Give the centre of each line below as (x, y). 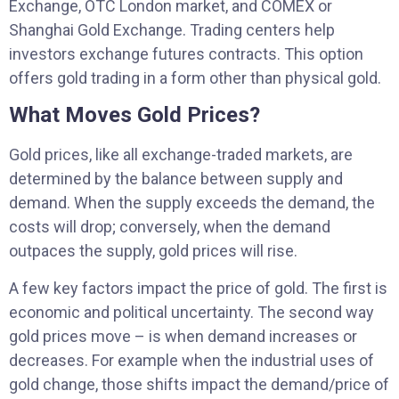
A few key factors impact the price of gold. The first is (198, 288)
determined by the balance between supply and (176, 179)
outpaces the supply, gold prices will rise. (153, 251)
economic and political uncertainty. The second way (191, 312)
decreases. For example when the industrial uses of (191, 360)
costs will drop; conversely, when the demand (170, 227)
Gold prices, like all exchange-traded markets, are (181, 155)
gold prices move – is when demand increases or (183, 336)
